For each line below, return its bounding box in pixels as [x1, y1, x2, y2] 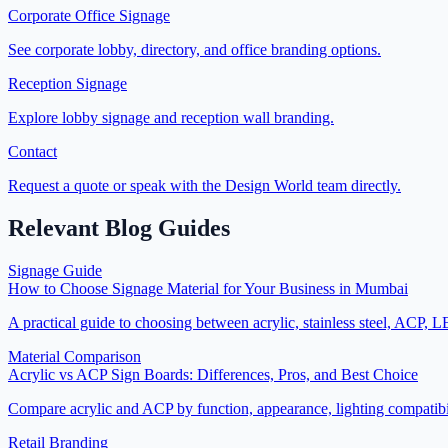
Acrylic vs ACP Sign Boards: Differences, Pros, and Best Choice [8, 366, 418, 384]
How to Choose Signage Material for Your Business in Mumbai [8, 280, 408, 298]
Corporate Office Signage [8, 7, 170, 25]
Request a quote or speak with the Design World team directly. [8, 177, 401, 195]
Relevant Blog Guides [8, 215, 230, 242]
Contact [8, 143, 57, 161]
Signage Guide [8, 262, 102, 280]
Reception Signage [8, 75, 127, 93]
